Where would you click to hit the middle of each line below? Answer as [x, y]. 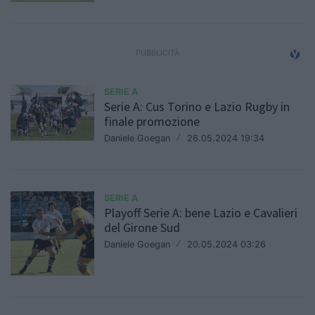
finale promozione [152, 121]
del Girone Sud [142, 227]
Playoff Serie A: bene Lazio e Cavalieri [201, 212]
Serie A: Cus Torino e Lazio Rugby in [197, 106]
